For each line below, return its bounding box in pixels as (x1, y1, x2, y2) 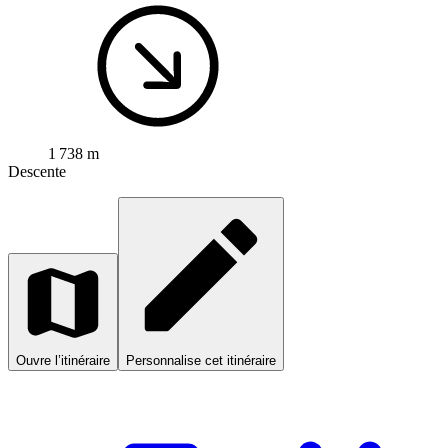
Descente (8, 163, 66, 181)
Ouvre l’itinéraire (16, 353, 110, 369)
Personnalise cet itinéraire (126, 353, 276, 369)
